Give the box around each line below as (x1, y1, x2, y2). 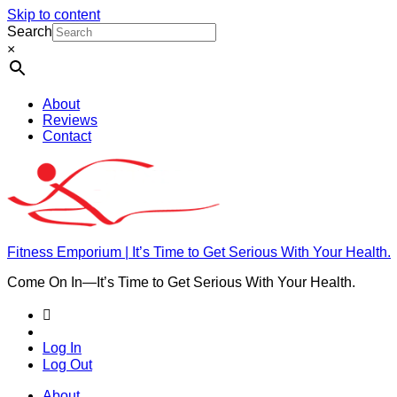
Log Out (43, 356, 92, 372)
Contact (43, 128, 91, 144)
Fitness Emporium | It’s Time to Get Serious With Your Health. (7, 245, 391, 260)
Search (7, 24, 52, 39)
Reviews (43, 113, 97, 128)
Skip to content (7, 7, 100, 22)
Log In (43, 340, 82, 355)
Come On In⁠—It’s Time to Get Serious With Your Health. (7, 275, 355, 290)
